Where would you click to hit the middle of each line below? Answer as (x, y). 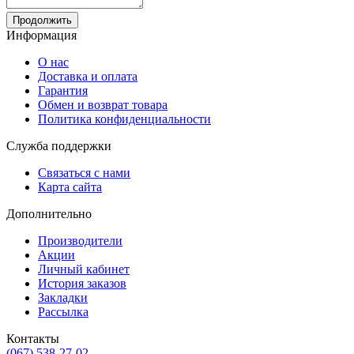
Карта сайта (70, 186)
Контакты (33, 338)
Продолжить (42, 20)
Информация (41, 35)
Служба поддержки (59, 145)
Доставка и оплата (88, 76)
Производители (80, 240)
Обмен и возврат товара (103, 104)
